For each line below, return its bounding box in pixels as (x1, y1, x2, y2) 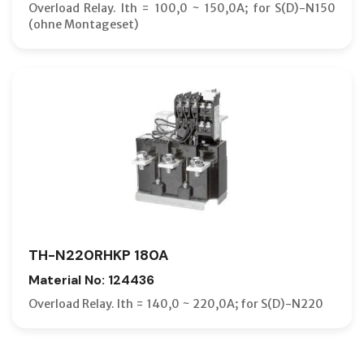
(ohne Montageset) (28, 16, 139, 32)
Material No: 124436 (28, 271, 154, 288)
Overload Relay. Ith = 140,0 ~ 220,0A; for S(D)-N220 (28, 296, 323, 311)
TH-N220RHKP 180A (28, 245, 168, 264)
